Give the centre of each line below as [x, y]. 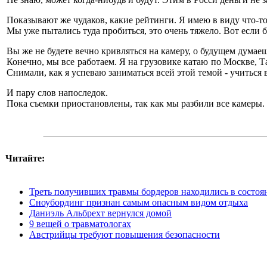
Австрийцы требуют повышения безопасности [125, 234]
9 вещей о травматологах [80, 223]
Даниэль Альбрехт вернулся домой [100, 213]
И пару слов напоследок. [57, 92]
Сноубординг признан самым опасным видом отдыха [139, 202]
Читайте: [25, 158]
